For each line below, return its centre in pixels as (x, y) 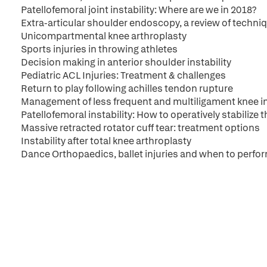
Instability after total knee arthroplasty (106, 141)
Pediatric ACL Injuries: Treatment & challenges (123, 75)
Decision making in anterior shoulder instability (126, 62)
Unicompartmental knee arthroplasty (104, 36)
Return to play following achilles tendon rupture (127, 89)
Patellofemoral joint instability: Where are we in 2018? (139, 10)
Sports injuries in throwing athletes (99, 49)
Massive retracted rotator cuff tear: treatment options (140, 128)
